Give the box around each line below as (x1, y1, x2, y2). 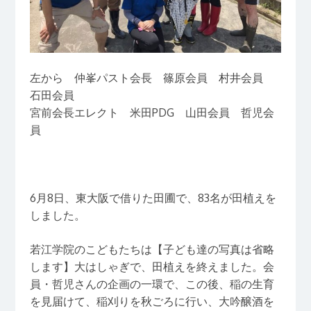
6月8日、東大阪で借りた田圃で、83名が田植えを (29, 191, 276, 205)
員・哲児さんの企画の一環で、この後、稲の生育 (29, 277, 274, 292)
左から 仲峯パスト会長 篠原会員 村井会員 (29, 71, 274, 85)
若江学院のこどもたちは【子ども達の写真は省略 (29, 242, 274, 257)
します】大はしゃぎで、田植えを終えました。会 (29, 260, 274, 274)
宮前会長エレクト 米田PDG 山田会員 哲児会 (29, 106, 274, 120)
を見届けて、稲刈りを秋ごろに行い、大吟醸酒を (29, 294, 274, 309)
